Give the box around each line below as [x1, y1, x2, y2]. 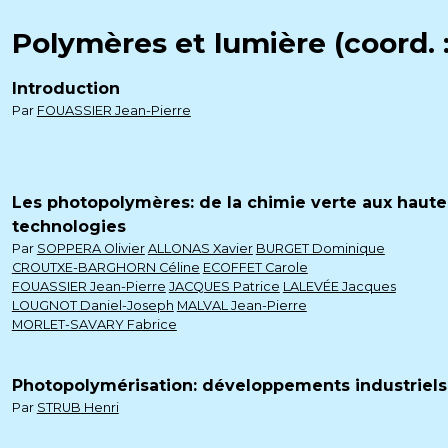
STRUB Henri [36, 400, 119, 415]
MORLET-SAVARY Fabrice [11, 317, 177, 332]
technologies [11, 217, 126, 236]
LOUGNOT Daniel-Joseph [11, 298, 174, 313]
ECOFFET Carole [202, 260, 308, 275]
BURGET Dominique [255, 241, 385, 256]
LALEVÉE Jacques [282, 279, 396, 294]
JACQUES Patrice [168, 279, 280, 294]
